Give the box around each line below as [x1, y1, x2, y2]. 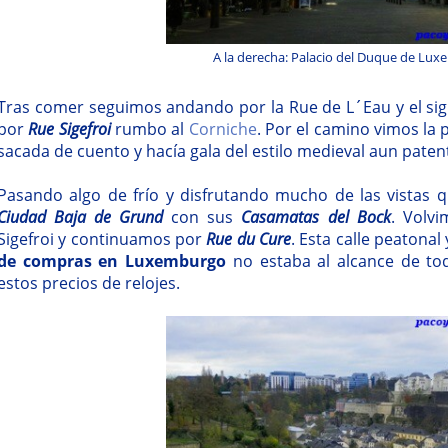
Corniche [188, 117, 257, 140]
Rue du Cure [206, 227, 291, 250]
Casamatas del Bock [241, 205, 391, 228]
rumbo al [110, 117, 189, 140]
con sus [163, 205, 242, 228]
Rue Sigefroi [28, 117, 111, 140]
